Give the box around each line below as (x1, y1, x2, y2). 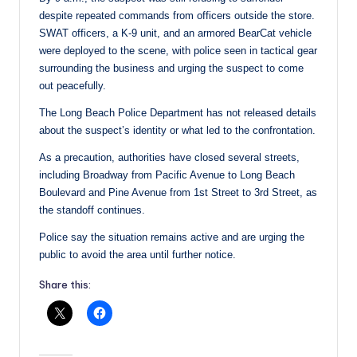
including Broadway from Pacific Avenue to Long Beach (39, 168, 295, 181)
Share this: (39, 277, 91, 291)
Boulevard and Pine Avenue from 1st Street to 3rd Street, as (39, 186, 317, 198)
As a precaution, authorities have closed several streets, (39, 151, 300, 163)
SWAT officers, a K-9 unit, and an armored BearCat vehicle (39, 26, 312, 39)
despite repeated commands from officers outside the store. (39, 9, 315, 22)
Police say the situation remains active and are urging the (39, 230, 304, 243)
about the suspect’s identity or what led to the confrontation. (39, 124, 316, 136)
